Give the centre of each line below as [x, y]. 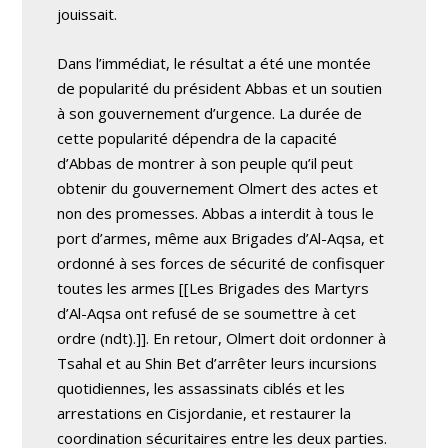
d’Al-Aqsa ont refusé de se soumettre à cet [207, 313]
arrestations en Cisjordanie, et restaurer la [204, 413]
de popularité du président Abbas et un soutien [220, 88]
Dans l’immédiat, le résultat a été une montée [214, 63]
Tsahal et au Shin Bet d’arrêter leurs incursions [217, 363]
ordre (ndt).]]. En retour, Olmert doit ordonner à [222, 338]
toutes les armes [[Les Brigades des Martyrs [213, 288]
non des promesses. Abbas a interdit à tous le [216, 213]
